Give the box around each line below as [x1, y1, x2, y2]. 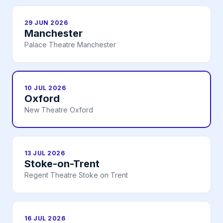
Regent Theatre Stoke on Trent [24, 171, 128, 180]
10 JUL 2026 [24, 84, 66, 92]
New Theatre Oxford [24, 106, 93, 114]
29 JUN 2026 [24, 19, 68, 27]
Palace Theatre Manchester [24, 40, 116, 49]
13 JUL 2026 [24, 149, 65, 157]
